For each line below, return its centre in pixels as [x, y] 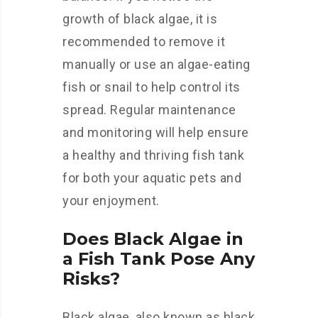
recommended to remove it [144, 42]
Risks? [91, 279]
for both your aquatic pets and [152, 178]
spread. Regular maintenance [149, 110]
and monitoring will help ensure [156, 132]
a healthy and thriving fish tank [153, 155]
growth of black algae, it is [140, 19]
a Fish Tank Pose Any [159, 259]
